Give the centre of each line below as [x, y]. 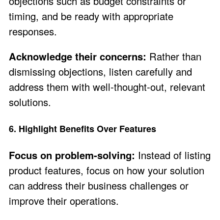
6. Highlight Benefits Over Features [82, 128]
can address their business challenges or [99, 185]
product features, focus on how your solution [107, 170]
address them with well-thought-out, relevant [107, 87]
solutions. [30, 102]
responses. [33, 31]
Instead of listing [173, 155]
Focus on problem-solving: [72, 155]
